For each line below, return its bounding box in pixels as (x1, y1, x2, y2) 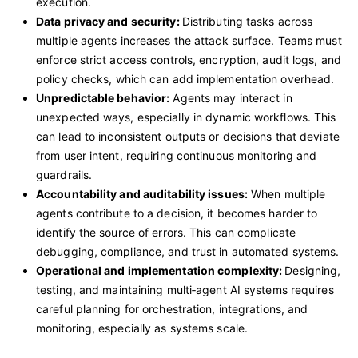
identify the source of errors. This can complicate (36, 225, 296, 239)
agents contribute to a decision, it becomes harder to (36, 205, 318, 220)
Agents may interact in (169, 90, 292, 105)
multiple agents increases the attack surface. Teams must (36, 33, 342, 47)
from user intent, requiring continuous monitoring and (36, 148, 317, 162)
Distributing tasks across (181, 14, 313, 28)
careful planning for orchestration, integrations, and (36, 301, 308, 316)
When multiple (247, 186, 326, 201)
